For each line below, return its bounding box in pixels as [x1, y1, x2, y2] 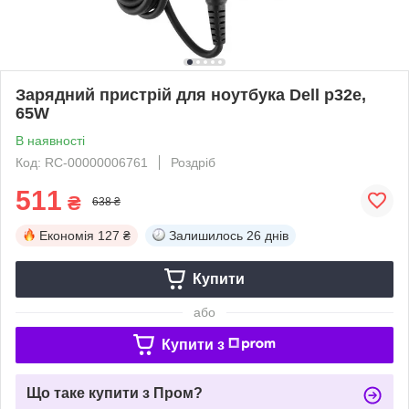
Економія [39, 227, 94, 243]
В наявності [16, 132, 85, 148]
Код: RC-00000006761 [16, 154, 148, 170]
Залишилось [169, 227, 243, 243]
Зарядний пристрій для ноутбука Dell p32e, [16, 85, 366, 104]
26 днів [246, 227, 288, 243]
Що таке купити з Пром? [26, 384, 203, 401]
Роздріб [171, 154, 215, 170]
